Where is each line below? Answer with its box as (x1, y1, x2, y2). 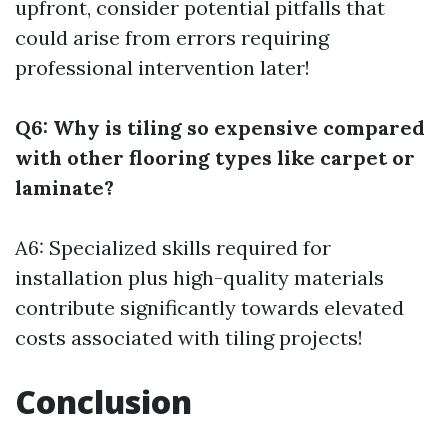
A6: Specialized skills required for (15, 235, 331, 260)
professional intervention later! (15, 55, 310, 80)
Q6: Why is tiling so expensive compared (15, 115, 425, 140)
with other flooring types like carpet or (15, 145, 415, 170)
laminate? (15, 175, 114, 200)
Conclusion (15, 380, 192, 423)
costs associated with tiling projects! (15, 325, 363, 350)
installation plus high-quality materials (15, 265, 384, 290)
